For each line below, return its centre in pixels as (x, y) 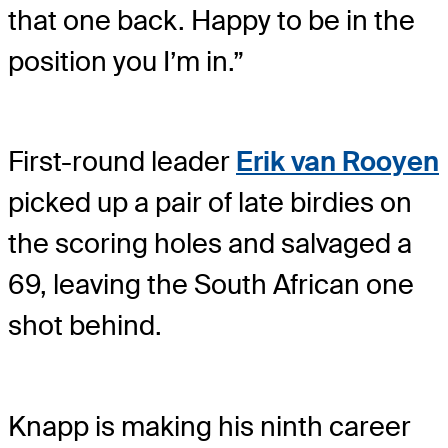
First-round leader (122, 162)
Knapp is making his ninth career (209, 426)
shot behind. (85, 326)
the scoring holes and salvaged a (210, 244)
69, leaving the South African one (211, 285)
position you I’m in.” (126, 62)
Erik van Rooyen (337, 162)
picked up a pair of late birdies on (210, 203)
